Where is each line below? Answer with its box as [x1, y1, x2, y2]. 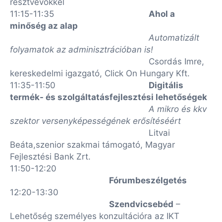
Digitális [149, 80, 183, 90]
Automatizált [149, 33, 199, 43]
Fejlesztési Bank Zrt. [10, 152, 91, 162]
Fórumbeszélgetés [109, 175, 187, 185]
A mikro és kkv [149, 104, 207, 114]
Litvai [149, 128, 170, 138]
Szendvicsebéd [109, 199, 173, 209]
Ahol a [149, 9, 175, 19]
